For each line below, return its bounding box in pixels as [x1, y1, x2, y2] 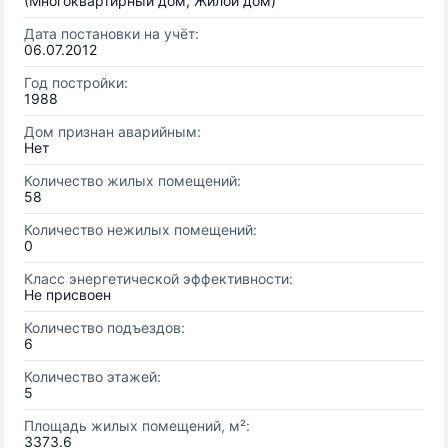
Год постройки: [24, 74, 128, 91]
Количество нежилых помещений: [24, 221, 257, 238]
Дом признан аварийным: [24, 123, 201, 140]
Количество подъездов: [24, 319, 185, 336]
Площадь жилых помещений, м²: [24, 417, 250, 434]
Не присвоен [24, 286, 111, 303]
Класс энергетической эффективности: [24, 270, 293, 287]
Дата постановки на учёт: [24, 25, 199, 42]
